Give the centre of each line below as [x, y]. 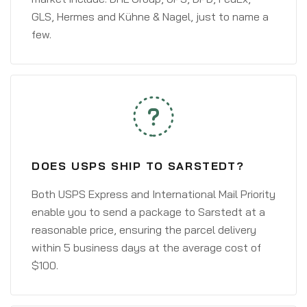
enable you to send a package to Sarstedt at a [148, 212]
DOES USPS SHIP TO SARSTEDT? [138, 166]
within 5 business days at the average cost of [146, 247]
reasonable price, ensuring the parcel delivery [144, 230]
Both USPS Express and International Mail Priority [153, 194]
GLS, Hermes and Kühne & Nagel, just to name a [150, 16]
